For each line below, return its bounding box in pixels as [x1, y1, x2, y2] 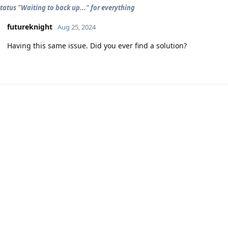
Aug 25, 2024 [58, 22, 96, 32]
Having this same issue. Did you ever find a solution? [7, 41, 187, 50]
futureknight [7, 22, 52, 32]
